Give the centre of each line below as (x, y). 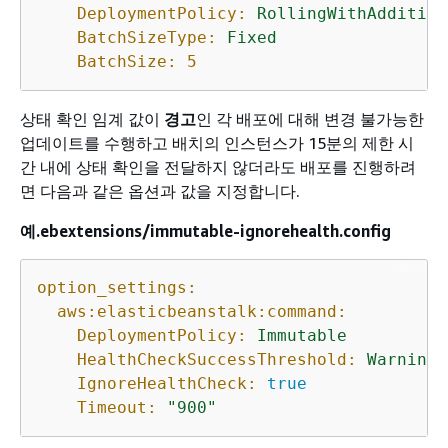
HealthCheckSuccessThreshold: (217, 360)
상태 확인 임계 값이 (92, 119)
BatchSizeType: (147, 38)
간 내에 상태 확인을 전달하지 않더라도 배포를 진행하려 (218, 167)
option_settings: (117, 288)
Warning (402, 360)
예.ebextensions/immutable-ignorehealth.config (205, 231)
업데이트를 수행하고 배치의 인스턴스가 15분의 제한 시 (217, 143)
